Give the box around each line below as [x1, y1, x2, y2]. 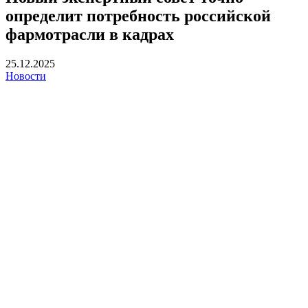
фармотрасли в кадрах [5, 25, 174, 43]
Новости [5, 69, 46, 82]
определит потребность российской [5, 6, 271, 25]
